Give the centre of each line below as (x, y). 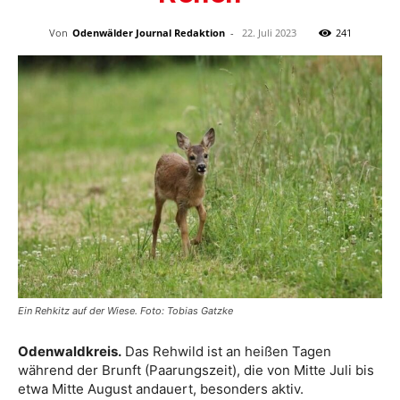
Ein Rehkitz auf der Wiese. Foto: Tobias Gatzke (125, 310)
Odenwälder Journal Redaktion (148, 33)
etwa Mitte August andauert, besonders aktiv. (161, 388)
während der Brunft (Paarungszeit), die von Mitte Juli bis (196, 370)
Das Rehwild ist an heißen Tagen (226, 351)
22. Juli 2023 (269, 33)
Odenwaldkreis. (70, 351)
